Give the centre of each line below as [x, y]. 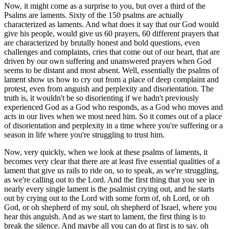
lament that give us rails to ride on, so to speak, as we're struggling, [111, 170]
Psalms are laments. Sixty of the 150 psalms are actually [94, 15]
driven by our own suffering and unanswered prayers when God [108, 61]
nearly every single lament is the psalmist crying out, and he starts [109, 189]
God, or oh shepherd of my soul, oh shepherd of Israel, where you [110, 207]
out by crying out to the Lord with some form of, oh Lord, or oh [107, 198]
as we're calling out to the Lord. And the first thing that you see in [109, 179]
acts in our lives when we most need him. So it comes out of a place [113, 116]
